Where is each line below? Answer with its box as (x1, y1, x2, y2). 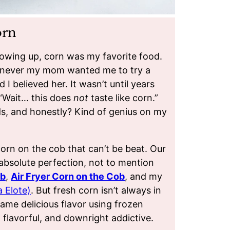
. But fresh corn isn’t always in (31, 185, 161, 196)
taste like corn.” (88, 92, 158, 104)
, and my (125, 171, 162, 182)
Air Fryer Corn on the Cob (11, 171, 125, 182)
